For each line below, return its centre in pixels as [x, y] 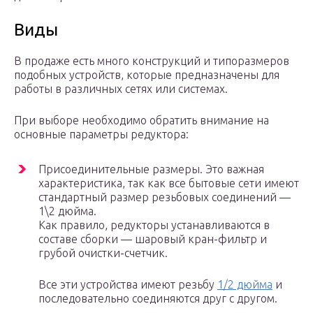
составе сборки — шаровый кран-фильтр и [153, 239]
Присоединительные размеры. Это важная [151, 169]
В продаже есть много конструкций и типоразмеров [152, 61]
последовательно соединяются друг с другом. [158, 299]
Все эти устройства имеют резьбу [128, 285]
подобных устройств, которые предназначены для [147, 75]
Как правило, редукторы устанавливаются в [154, 225]
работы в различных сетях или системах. [121, 89]
